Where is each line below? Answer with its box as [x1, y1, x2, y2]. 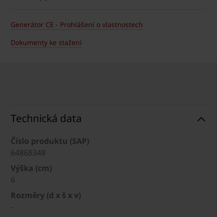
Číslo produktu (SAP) [11, 136, 89, 147]
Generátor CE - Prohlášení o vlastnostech [11, 20, 143, 30]
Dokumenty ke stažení [11, 38, 82, 47]
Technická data [11, 111, 82, 125]
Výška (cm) [11, 163, 52, 174]
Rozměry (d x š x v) [11, 190, 81, 201]
